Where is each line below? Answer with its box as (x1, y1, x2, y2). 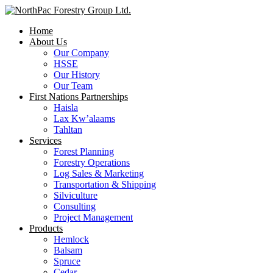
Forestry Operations (54, 157, 130, 168)
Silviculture (54, 190, 97, 200)
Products (29, 223, 63, 233)
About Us (29, 37, 67, 47)
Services (29, 135, 62, 146)
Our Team (54, 80, 93, 91)
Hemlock (54, 234, 89, 244)
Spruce (54, 256, 80, 266)
